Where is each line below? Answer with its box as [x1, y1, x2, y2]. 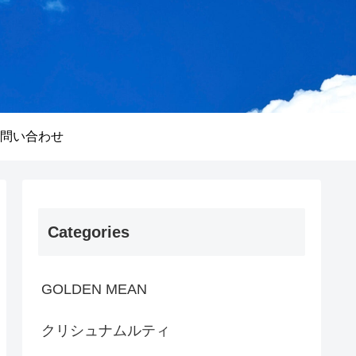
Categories [48, 222, 130, 241]
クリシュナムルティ [41, 322, 170, 339]
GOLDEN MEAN [41, 281, 147, 297]
